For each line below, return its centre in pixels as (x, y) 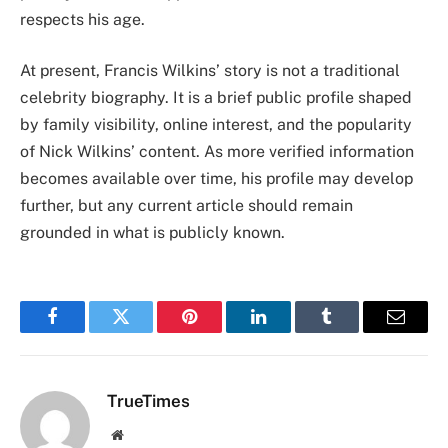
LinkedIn (289, 331)
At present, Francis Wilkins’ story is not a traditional (210, 71)
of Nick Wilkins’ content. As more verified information (217, 152)
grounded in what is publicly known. (152, 233)
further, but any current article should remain (186, 206)
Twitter (145, 331)
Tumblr (352, 331)
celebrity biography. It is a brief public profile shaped (216, 98)
